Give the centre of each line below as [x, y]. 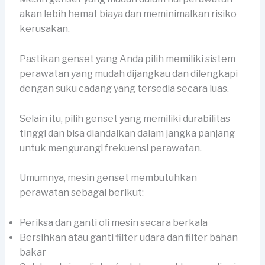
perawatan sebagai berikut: [81, 193]
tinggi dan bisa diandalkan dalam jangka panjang [127, 133]
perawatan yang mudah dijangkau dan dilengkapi [128, 74]
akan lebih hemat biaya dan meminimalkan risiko [128, 14]
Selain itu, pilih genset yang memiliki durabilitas [125, 118]
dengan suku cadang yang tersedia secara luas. [125, 89]
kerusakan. [45, 29]
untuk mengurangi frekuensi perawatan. [110, 148]
